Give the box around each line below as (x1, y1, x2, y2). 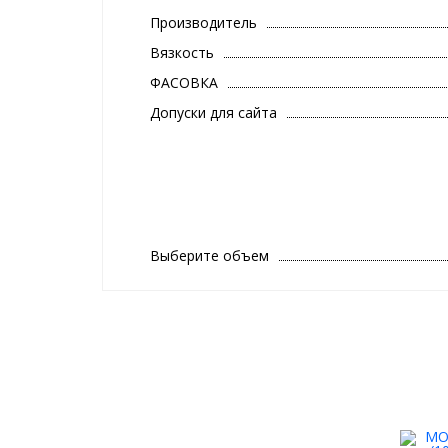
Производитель (150, 12, 257, 32)
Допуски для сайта (150, 102, 277, 122)
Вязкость (150, 42, 214, 62)
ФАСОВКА (150, 72, 218, 92)
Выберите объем (150, 245, 269, 265)
